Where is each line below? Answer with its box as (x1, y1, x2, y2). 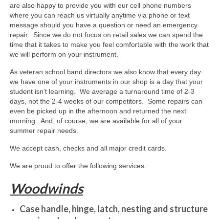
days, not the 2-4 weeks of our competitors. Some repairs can (10, 97, 202, 105)
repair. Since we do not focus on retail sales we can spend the (10, 30, 203, 39)
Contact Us (22, 16, 60, 26)
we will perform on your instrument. (10, 50, 118, 58)
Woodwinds (10, 179, 83, 197)
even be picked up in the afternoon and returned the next (10, 107, 186, 115)
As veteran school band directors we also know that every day (10, 67, 201, 76)
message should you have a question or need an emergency (10, 21, 197, 29)
